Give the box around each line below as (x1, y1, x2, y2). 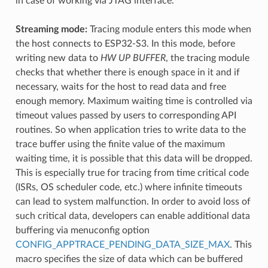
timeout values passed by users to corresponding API (15, 111, 236, 121)
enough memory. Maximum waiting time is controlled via (15, 96, 252, 106)
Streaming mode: (15, 25, 87, 35)
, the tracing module (165, 53, 249, 63)
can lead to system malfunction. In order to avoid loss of (15, 197, 251, 207)
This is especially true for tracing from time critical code (15, 168, 249, 178)
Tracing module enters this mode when (87, 25, 251, 35)
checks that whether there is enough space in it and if (15, 68, 240, 78)
